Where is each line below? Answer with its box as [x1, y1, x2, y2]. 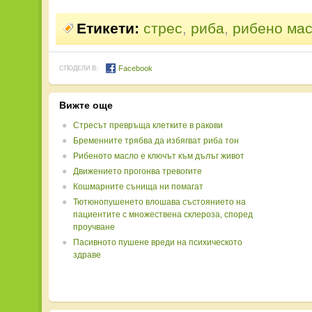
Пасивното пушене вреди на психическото [73, 237, 242, 247]
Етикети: [77, 20, 139, 36]
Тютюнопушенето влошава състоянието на [73, 197, 246, 207]
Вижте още [59, 100, 113, 111]
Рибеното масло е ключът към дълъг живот [73, 151, 244, 161]
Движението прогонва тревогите [73, 166, 202, 176]
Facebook [116, 64, 153, 72]
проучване [73, 222, 115, 232]
